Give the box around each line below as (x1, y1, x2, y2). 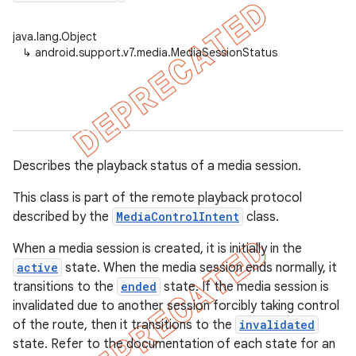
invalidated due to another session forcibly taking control (13, 298, 339, 314)
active (17, 260, 58, 275)
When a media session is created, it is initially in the (13, 241, 302, 257)
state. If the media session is (161, 279, 329, 295)
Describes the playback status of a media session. (13, 158, 301, 174)
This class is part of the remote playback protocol (13, 190, 302, 206)
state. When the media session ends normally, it (62, 260, 337, 276)
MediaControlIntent (116, 209, 239, 224)
